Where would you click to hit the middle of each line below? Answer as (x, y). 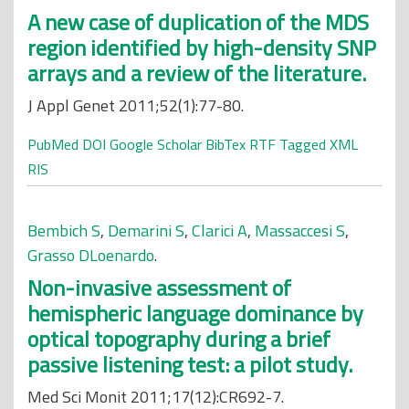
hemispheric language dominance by (195, 313)
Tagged (303, 144)
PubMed (53, 144)
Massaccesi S (300, 231)
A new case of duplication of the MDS (198, 22)
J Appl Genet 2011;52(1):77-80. (136, 105)
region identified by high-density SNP (202, 47)
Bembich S (64, 231)
